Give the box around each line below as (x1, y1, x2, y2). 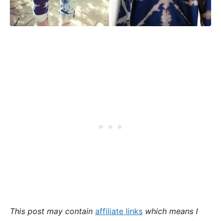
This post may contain (10, 206, 95, 216)
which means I (143, 206, 198, 216)
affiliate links (95, 206, 143, 216)
